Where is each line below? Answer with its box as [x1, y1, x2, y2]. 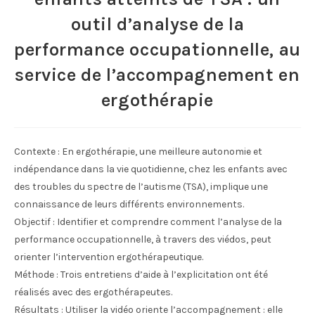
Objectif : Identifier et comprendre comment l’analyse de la [14, 216, 282, 228]
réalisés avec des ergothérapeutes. [14, 286, 172, 298]
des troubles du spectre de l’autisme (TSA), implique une [14, 181, 268, 193]
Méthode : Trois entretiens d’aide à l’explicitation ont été [14, 269, 268, 281]
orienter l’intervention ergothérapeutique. [14, 251, 203, 263]
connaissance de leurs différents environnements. [14, 198, 244, 210]
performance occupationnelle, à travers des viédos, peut [14, 233, 271, 245]
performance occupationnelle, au [14, 39, 301, 60]
